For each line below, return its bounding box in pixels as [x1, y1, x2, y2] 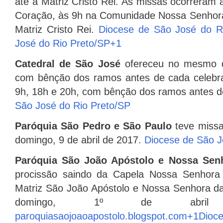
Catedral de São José [15, 58, 120, 70]
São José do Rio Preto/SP [15, 100, 130, 111]
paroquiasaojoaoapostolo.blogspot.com [15, 211, 187, 222]
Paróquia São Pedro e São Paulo [15, 120, 172, 132]
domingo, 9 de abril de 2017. [15, 134, 141, 146]
